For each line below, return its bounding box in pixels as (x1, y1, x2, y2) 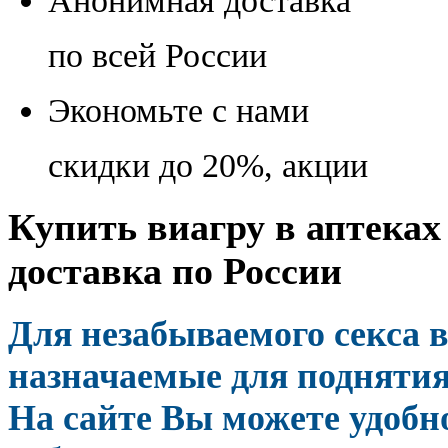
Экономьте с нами (48, 91, 309, 129)
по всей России (48, 36, 267, 74)
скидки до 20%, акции (48, 146, 368, 184)
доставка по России (8, 249, 342, 292)
